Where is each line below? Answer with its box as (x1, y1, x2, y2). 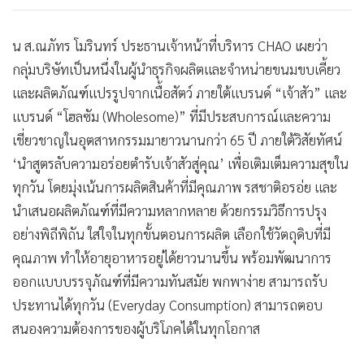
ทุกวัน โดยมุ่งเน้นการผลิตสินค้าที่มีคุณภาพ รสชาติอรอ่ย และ (12, 177, 337, 196)
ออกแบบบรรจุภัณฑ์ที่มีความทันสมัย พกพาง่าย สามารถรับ (12, 271, 327, 290)
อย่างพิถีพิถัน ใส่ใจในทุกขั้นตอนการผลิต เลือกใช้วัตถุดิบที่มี (12, 224, 331, 243)
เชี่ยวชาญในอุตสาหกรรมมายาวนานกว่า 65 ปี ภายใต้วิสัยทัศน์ (12, 130, 342, 149)
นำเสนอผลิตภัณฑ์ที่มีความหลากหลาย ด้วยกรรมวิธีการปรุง (12, 201, 327, 219)
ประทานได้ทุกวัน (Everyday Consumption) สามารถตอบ (12, 295, 323, 314)
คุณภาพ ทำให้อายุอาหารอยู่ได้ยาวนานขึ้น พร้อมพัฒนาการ (12, 248, 331, 266)
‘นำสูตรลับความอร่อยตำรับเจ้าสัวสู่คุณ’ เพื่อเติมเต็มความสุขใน (12, 154, 349, 172)
